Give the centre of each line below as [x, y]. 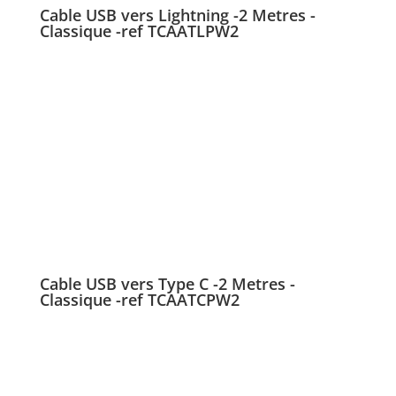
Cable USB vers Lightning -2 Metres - [177, 15]
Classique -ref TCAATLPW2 [139, 30]
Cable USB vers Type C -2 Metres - [167, 284]
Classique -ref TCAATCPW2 [139, 300]
